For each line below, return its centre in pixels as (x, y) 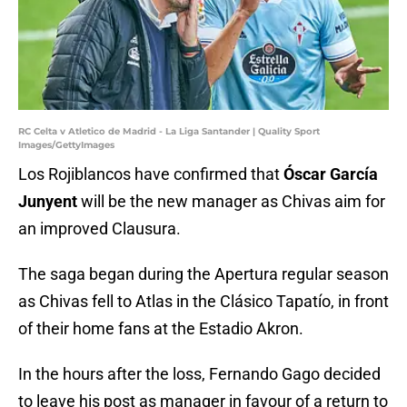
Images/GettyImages (66, 145)
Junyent (48, 202)
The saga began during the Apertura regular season (203, 274)
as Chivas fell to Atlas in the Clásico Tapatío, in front (203, 302)
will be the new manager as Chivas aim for (231, 202)
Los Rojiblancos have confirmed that (151, 174)
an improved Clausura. (99, 229)
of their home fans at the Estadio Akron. (161, 329)
